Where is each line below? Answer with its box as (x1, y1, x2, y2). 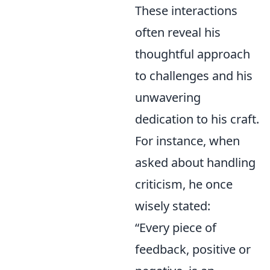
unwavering (135, 89, 201, 105)
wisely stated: (135, 198, 210, 214)
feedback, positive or (135, 241, 251, 257)
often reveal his (135, 24, 221, 40)
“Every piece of (135, 219, 216, 236)
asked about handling (135, 154, 256, 171)
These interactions (135, 2, 237, 19)
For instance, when (135, 133, 240, 149)
